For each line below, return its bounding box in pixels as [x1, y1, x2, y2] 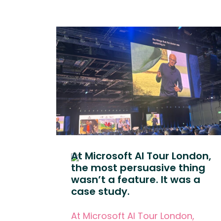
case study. [71, 184, 130, 198]
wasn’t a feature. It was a [71, 173, 200, 186]
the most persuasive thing [71, 161, 205, 175]
